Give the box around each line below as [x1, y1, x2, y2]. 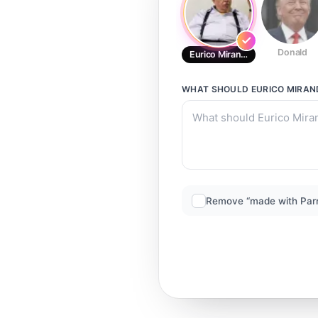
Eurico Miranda [190, 49, 251, 60]
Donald [278, 47, 307, 57]
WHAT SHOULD [182, 84, 251, 94]
